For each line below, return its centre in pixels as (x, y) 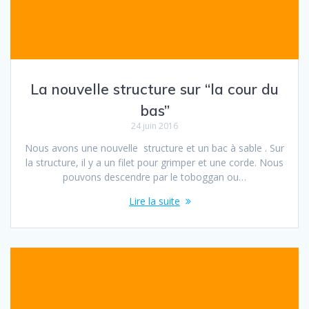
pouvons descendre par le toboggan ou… (154, 177)
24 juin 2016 (154, 126)
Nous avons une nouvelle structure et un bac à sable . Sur (154, 148)
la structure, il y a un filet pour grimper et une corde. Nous (154, 162)
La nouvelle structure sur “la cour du (154, 89)
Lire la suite (154, 201)
